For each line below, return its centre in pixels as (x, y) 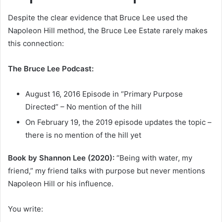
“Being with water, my (153, 158)
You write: (26, 209)
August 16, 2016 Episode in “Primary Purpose (104, 94)
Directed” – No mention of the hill (83, 107)
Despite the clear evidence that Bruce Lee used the (98, 17)
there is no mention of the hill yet (83, 135)
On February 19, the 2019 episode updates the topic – (118, 122)
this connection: (36, 43)
